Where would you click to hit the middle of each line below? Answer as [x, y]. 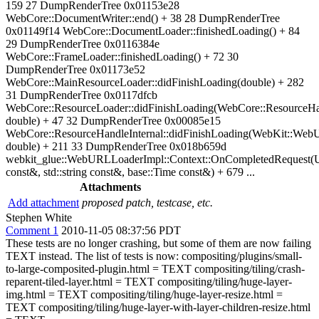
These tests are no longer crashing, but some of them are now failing [158, 243]
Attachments [110, 187]
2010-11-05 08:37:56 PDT [121, 230]
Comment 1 [32, 230]
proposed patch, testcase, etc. [147, 202]
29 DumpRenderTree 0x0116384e [83, 43]
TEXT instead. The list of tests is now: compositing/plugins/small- [154, 256]
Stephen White [39, 217]
